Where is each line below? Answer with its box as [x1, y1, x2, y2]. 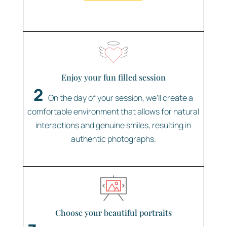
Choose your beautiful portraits [55, 207, 172, 218]
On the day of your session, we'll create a [48, 92, 194, 104]
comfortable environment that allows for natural [27, 106, 200, 118]
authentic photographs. [70, 133, 156, 145]
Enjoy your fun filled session [61, 72, 166, 83]
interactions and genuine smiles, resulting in [35, 120, 192, 131]
